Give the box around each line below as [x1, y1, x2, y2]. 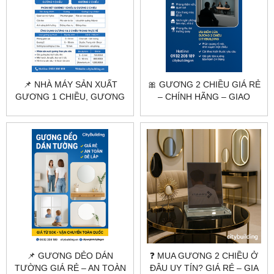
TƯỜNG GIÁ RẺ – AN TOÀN [14, 263, 126, 273]
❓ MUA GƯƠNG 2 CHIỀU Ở [150, 251, 258, 261]
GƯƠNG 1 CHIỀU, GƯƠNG [15, 92, 125, 102]
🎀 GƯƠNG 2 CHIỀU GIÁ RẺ [147, 80, 261, 89]
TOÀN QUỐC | [176, 104, 232, 114]
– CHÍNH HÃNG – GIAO [158, 92, 250, 102]
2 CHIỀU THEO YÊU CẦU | [18, 104, 122, 114]
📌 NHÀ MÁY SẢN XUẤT [23, 80, 117, 89]
